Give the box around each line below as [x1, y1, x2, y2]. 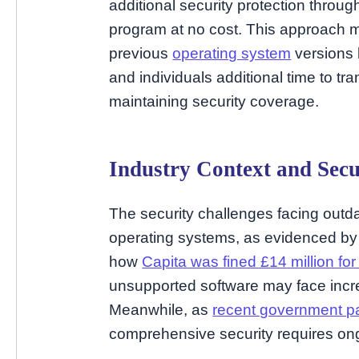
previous [109, 45, 173, 63]
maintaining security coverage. [109, 93, 320, 111]
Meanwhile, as [109, 301, 213, 319]
